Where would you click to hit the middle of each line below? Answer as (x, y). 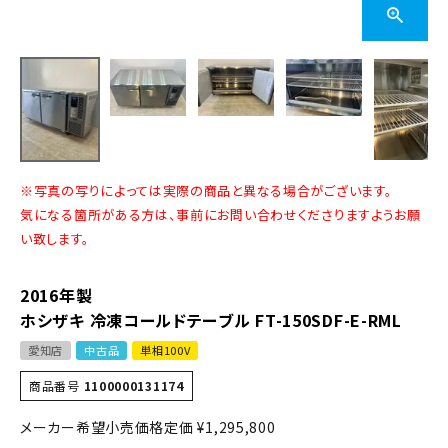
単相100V (165, 350)
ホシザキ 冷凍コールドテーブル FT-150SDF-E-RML (211, 320)
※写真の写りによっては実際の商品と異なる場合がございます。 (206, 191)
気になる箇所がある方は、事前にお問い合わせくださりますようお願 (220, 215)
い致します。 (55, 239)
